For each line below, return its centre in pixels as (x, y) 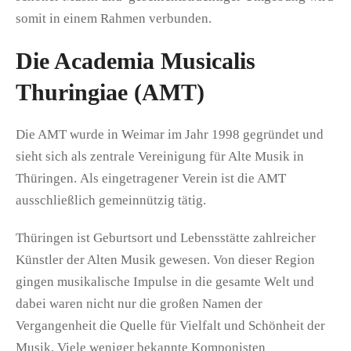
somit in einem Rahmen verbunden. (114, 18)
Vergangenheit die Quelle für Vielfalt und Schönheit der (170, 325)
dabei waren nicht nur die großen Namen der (139, 303)
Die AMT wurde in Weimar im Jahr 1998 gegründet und (170, 134)
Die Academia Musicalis (136, 60)
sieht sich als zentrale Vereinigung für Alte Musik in (160, 156)
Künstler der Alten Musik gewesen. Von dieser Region (165, 259)
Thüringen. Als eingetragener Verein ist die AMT (151, 178)
